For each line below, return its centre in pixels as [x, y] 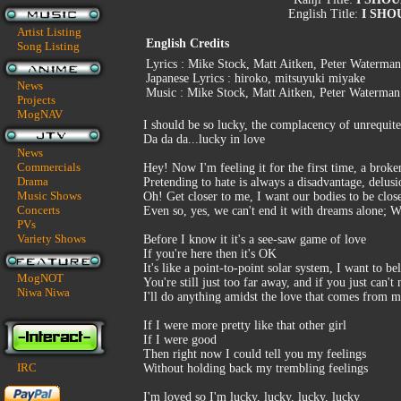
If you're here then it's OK [210, 254]
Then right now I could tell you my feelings [255, 354]
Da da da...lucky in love [204, 139]
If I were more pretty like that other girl [245, 325]
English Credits [188, 43]
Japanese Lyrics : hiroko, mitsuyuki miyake [256, 78]
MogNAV [40, 114]
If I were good [180, 340]
